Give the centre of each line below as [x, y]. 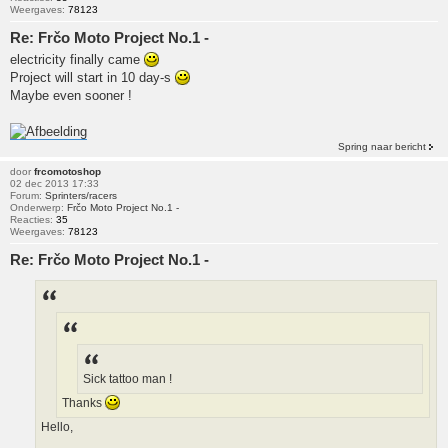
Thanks [83, 403]
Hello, [57, 427]
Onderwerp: [38, 208]
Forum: [27, 196]
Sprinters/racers [81, 196]
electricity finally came [77, 60]
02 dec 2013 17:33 [54, 184]
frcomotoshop [67, 172]
